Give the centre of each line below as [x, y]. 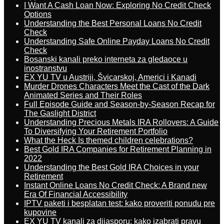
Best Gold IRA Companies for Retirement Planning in [118, 149]
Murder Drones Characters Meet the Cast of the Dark [117, 86]
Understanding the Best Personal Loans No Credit [113, 23]
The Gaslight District [60, 113]
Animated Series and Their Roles [83, 95]
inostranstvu [45, 68]
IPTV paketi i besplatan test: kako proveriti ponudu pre [119, 203]
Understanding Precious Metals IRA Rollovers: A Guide [121, 122]
